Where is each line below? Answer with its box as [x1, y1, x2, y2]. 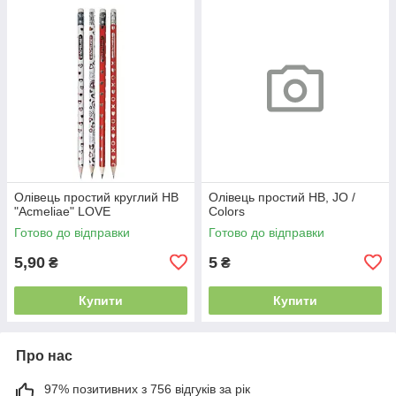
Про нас [16, 347, 72, 363]
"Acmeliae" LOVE [14, 203, 110, 218]
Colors [209, 203, 245, 218]
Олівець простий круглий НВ [14, 189, 179, 204]
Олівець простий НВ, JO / [209, 189, 355, 204]
